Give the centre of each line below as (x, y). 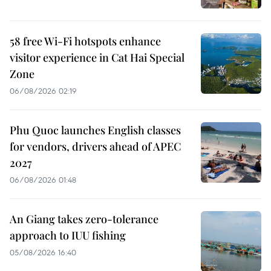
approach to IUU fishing (68, 235)
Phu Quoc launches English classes (95, 130)
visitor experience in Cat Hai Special (97, 57)
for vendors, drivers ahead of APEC (95, 146)
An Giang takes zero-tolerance (84, 219)
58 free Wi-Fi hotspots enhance (85, 41)
